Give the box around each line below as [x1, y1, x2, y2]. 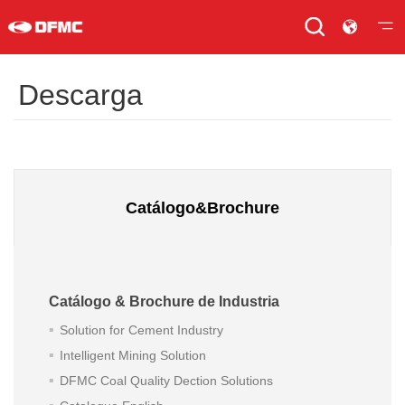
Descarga [18, 79, 143, 111]
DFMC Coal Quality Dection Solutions [59, 373, 273, 388]
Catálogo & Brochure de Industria [49, 294, 279, 309]
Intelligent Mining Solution [59, 348, 206, 363]
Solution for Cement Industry [59, 323, 223, 337]
